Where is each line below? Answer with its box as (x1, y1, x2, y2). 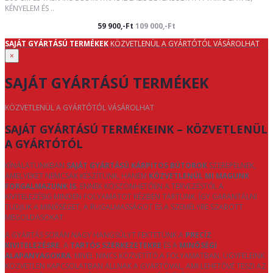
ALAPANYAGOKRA (5, 250, 71, 261)
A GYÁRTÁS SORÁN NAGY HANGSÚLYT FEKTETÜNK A (5, 229, 185, 240)
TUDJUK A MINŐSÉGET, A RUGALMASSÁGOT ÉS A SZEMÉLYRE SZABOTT (5, 201, 243, 212)
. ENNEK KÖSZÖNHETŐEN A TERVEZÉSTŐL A (76, 180, 224, 191)
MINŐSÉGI (179, 239, 217, 250)
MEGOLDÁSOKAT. (5, 211, 65, 222)
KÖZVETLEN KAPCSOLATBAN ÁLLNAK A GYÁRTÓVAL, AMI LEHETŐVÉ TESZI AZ (5, 260, 266, 271)
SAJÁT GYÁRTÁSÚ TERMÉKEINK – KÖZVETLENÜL (5, 121, 268, 136)
